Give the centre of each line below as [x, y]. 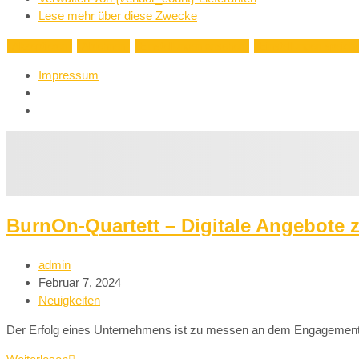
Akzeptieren [40, 46]
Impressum [69, 75]
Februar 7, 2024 [80, 283]
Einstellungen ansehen [192, 46]
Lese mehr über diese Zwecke [118, 15]
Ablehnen [103, 46]
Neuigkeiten [69, 301]
